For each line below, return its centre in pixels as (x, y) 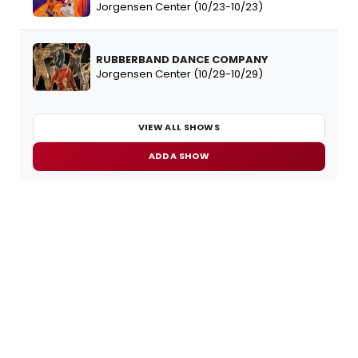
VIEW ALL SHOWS (179, 127)
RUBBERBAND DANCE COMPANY (182, 59)
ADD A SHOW (179, 156)
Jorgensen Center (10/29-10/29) (179, 74)
